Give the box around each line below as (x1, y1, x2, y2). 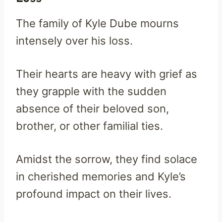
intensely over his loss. (16, 34, 133, 47)
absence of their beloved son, (16, 102, 169, 115)
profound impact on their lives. (16, 187, 171, 200)
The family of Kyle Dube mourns (16, 16, 179, 30)
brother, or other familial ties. (16, 119, 163, 132)
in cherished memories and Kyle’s (16, 169, 186, 183)
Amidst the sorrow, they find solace (16, 152, 197, 166)
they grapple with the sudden (16, 84, 166, 98)
